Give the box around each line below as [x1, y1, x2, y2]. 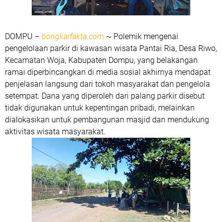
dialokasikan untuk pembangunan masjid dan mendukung [5, 115, 209, 124]
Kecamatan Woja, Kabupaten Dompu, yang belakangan [5, 55, 198, 65]
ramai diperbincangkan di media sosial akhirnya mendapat [5, 67, 211, 77]
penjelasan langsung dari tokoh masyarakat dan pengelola [5, 79, 210, 89]
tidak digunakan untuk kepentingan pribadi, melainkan [5, 103, 195, 112]
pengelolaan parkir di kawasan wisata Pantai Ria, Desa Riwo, [5, 44, 217, 53]
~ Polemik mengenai [104, 32, 178, 41]
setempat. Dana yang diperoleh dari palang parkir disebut [5, 91, 205, 101]
